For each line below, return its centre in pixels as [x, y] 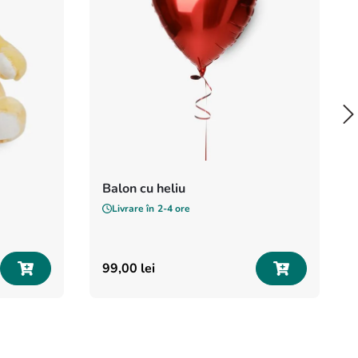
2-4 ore [174, 208]
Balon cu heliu [144, 188]
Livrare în [133, 208]
